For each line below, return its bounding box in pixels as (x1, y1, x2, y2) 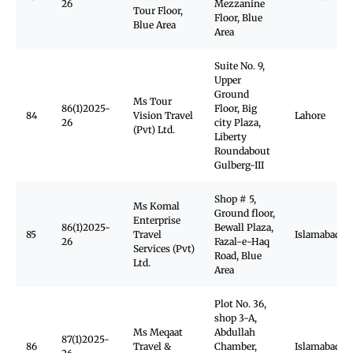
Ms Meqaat (133, 326, 183, 338)
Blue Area (133, 19, 176, 31)
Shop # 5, (214, 193, 256, 205)
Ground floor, (214, 207, 275, 219)
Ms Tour (133, 95, 172, 107)
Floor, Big (214, 102, 257, 114)
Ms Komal (133, 200, 180, 212)
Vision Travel (133, 110, 193, 121)
